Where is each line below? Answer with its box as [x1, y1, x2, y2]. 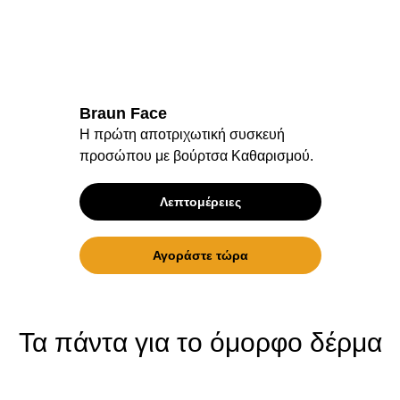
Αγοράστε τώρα [152, 248, 248, 262]
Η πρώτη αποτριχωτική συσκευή [79, 127, 285, 142]
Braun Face [79, 104, 167, 122]
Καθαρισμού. [230, 148, 313, 163]
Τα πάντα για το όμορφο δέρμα [18, 328, 382, 357]
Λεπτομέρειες [159, 195, 241, 209]
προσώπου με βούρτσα [79, 148, 231, 163]
